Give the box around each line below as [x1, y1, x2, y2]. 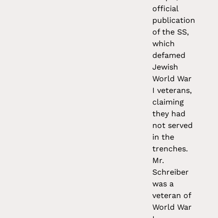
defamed [152, 51, 186, 60]
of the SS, [152, 27, 189, 37]
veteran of [152, 191, 191, 200]
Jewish [152, 62, 179, 72]
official [152, 4, 179, 14]
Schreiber [152, 167, 189, 177]
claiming [152, 97, 184, 107]
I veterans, [152, 86, 192, 95]
